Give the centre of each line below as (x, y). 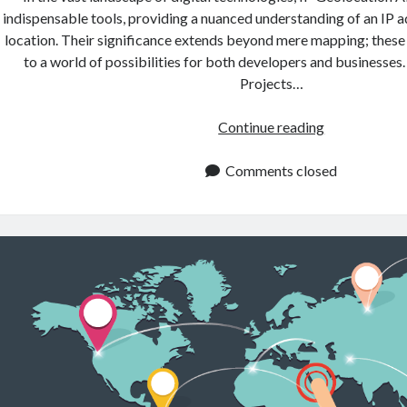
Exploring (354, 126)
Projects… (271, 84)
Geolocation (362, 235)
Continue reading (272, 127)
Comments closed (282, 171)
